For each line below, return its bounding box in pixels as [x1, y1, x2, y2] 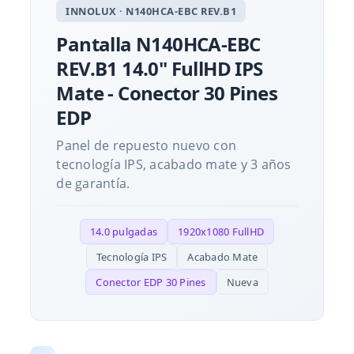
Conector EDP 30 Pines [96, 274, 206, 289]
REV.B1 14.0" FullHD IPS [56, 55, 263, 81]
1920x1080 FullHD [178, 224, 265, 239]
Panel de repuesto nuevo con [56, 136, 237, 154]
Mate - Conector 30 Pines [56, 79, 278, 106]
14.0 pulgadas [89, 224, 158, 239]
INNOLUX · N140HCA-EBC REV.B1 [66, 3, 237, 18]
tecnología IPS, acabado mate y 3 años [56, 155, 292, 173]
